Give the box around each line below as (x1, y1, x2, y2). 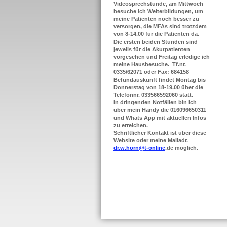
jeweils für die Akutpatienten (113, 46, 190, 52)
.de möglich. (165, 145, 198, 151)
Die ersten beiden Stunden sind (113, 39, 198, 45)
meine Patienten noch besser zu (113, 16, 199, 22)
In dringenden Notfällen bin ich (113, 99, 197, 105)
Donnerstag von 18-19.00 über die (113, 84, 203, 90)
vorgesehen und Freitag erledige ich (113, 54, 210, 60)
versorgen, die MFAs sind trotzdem (113, 23, 207, 29)
